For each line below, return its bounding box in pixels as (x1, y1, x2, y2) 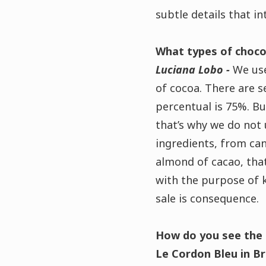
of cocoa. (155, 81, 205, 95)
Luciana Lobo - (155, 62, 233, 77)
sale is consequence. (155, 191, 259, 205)
